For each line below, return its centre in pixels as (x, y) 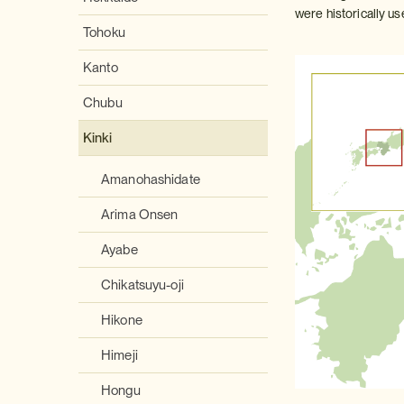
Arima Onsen (140, 215)
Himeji (119, 355)
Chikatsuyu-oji (142, 285)
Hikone (122, 320)
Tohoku (104, 32)
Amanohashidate (151, 179)
